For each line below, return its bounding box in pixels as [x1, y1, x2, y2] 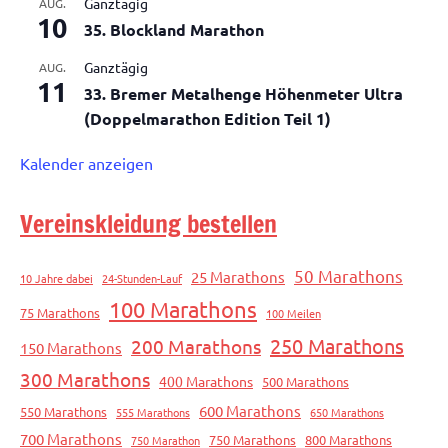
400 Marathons [159, 371, 253, 390]
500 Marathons [262, 372, 349, 390]
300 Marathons [20, 366, 150, 391]
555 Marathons [116, 403, 190, 420]
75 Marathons [20, 303, 100, 321]
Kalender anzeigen [20, 152, 153, 173]
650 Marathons [310, 403, 384, 420]
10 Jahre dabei [20, 269, 93, 286]
